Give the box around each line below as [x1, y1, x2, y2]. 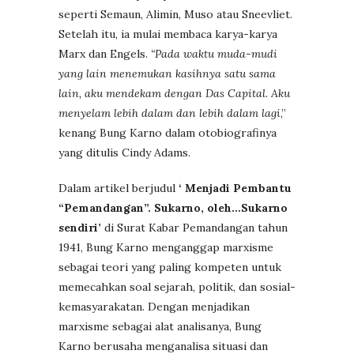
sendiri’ [58, 220, 101, 235]
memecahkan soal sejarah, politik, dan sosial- [58, 279, 296, 294]
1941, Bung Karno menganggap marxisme [58, 239, 273, 254]
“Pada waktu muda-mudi [151, 46, 277, 61]
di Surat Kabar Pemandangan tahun [101, 220, 288, 235]
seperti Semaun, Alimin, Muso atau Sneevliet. [58, 6, 292, 21]
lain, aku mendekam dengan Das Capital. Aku [58, 85, 290, 100]
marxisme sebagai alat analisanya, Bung [58, 318, 262, 333]
